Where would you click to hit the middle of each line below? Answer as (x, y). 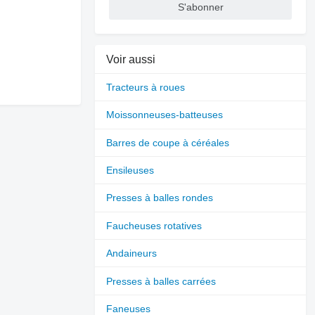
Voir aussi (131, 59)
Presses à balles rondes (160, 198)
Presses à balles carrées (161, 281)
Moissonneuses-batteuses (165, 115)
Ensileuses (130, 171)
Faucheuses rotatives (154, 225)
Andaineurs (132, 253)
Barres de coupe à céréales (168, 142)
